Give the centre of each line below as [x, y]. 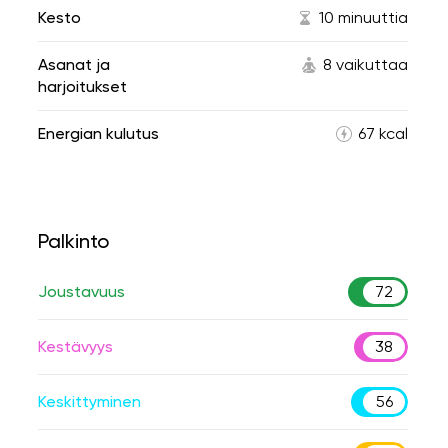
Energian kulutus [98, 133]
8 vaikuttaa [365, 64]
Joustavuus [81, 291]
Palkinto [73, 241]
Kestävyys [75, 346]
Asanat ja [74, 64]
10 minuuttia [363, 17]
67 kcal [383, 133]
